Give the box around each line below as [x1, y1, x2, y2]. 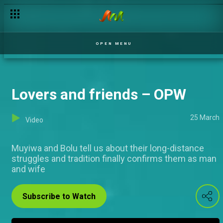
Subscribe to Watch [22, 192, 96, 201]
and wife [11, 164, 45, 174]
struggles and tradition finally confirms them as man [11, 153, 217, 164]
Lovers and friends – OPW [11, 86, 186, 103]
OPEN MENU [96, 41, 132, 46]
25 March [190, 113, 220, 121]
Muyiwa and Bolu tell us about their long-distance [11, 143, 204, 153]
